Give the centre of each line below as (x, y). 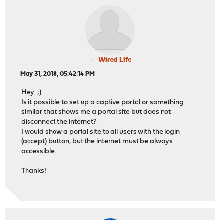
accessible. (39, 152)
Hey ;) (31, 93)
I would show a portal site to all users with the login (101, 132)
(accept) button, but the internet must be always (97, 142)
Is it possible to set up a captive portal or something (103, 103)
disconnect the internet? (59, 122)
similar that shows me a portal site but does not (96, 112)
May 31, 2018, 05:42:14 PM (58, 74)
